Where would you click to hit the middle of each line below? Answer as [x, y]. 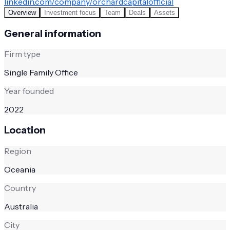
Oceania [20, 169]
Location [25, 130]
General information [53, 33]
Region [18, 151]
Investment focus [70, 12]
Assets [165, 12]
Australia [21, 206]
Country [20, 188]
